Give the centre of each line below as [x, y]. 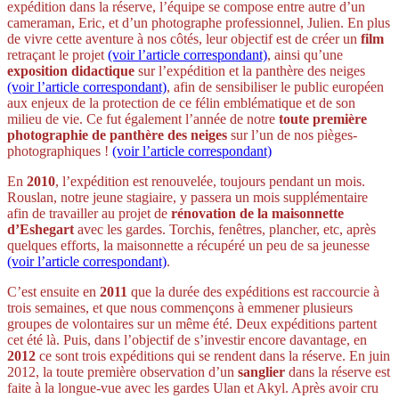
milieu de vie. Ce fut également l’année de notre [143, 118]
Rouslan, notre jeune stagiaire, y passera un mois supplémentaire [187, 197]
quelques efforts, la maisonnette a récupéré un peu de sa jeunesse [188, 245]
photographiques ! [60, 151]
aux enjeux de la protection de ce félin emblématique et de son [181, 102]
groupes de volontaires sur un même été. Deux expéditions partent [192, 323]
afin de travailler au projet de [89, 213]
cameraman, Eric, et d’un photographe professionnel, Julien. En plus [199, 22]
